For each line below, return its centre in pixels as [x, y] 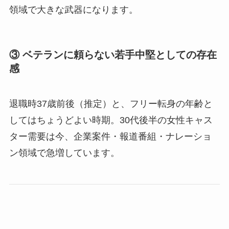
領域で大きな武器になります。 [73, 9]
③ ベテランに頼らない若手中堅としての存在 [113, 54]
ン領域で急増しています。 [64, 153]
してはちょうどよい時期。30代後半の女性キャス [111, 120]
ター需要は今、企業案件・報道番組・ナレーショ [110, 137]
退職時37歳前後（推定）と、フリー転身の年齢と [111, 104]
